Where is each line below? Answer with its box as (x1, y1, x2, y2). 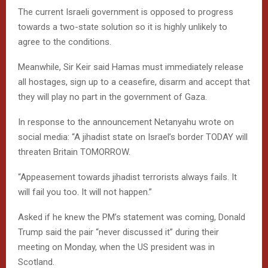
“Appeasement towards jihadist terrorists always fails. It (18, 171, 237, 182)
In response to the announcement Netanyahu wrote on (18, 116, 234, 127)
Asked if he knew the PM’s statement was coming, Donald (18, 211, 245, 223)
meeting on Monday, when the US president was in (18, 241, 215, 252)
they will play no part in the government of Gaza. (18, 91, 207, 102)
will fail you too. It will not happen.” (18, 186, 152, 197)
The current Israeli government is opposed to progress (18, 6, 233, 17)
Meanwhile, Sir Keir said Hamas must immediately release (18, 61, 243, 72)
